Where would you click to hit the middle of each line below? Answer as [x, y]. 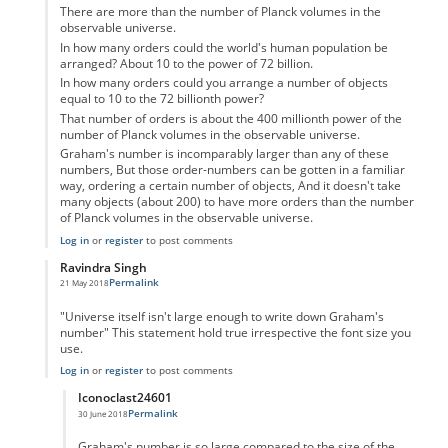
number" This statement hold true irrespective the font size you [235, 332]
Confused [232, 291]
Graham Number [152, 291]
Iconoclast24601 [124, 398]
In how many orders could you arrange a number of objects [223, 83]
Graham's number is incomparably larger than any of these [224, 154]
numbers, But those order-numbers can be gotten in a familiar [232, 170]
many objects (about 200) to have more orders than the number [236, 202]
